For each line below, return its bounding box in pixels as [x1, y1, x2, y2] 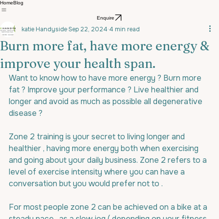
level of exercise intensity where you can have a [9, 167, 187, 177]
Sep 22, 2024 [68, 25, 108, 33]
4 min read [109, 25, 140, 33]
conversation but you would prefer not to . [9, 178, 163, 189]
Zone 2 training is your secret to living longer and [9, 131, 187, 142]
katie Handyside [22, 25, 67, 33]
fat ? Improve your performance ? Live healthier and [9, 85, 200, 95]
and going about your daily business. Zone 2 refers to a [9, 155, 209, 165]
